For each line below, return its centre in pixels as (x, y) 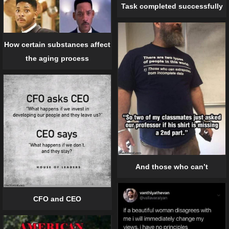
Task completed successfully (172, 6)
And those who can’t (172, 167)
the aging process (57, 59)
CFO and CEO (57, 199)
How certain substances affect (57, 45)
